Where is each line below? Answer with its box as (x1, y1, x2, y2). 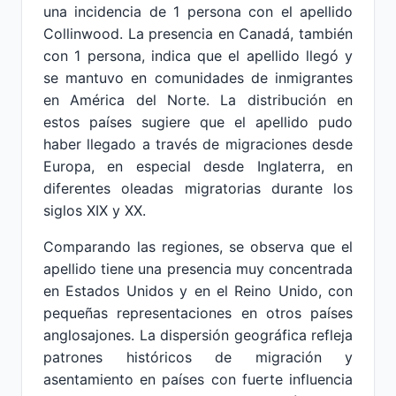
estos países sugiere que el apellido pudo (43, 113, 353, 131)
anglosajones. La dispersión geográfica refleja (43, 326, 353, 344)
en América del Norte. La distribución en (43, 91, 353, 109)
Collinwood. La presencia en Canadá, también (43, 25, 353, 42)
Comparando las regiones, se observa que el (43, 238, 353, 255)
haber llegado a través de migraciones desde (43, 135, 353, 153)
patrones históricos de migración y (43, 348, 353, 366)
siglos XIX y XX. (43, 202, 146, 219)
